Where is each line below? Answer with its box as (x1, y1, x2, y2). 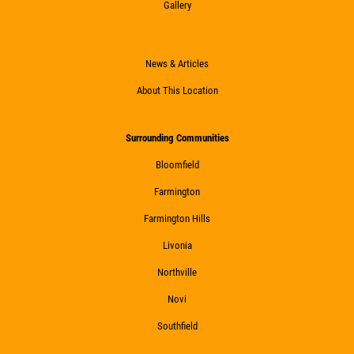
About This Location (136, 84, 218, 96)
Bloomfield (155, 158, 199, 171)
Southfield (156, 319, 198, 332)
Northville (157, 265, 197, 278)
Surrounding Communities (125, 131, 229, 144)
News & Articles (145, 57, 209, 70)
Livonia (162, 239, 192, 251)
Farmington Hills (144, 212, 210, 224)
